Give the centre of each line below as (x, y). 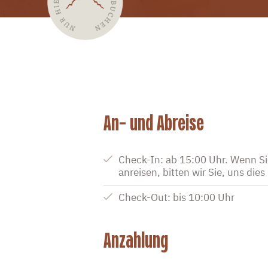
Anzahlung (135, 241)
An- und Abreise (153, 123)
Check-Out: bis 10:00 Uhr (177, 198)
